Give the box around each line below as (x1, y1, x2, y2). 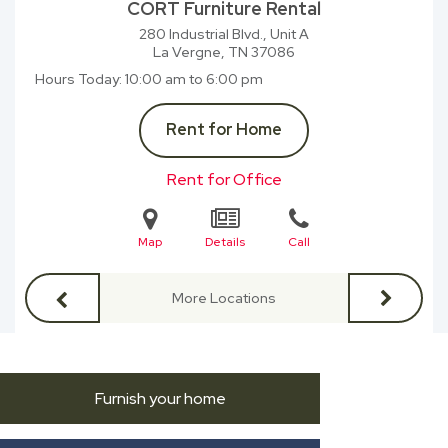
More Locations (172, 289, 276, 307)
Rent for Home (166, 119, 282, 140)
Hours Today (35, 70, 119, 88)
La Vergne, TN (153, 43, 251, 61)
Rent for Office (166, 169, 282, 190)
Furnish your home (94, 388, 226, 409)
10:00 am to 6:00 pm (125, 70, 263, 88)
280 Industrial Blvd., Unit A (139, 25, 309, 43)
